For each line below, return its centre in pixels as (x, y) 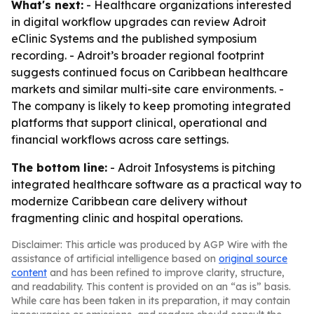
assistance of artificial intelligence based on (115, 259)
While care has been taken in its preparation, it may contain (151, 301)
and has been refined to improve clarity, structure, (166, 273)
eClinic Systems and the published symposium (134, 39)
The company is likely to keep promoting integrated (151, 106)
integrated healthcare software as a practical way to (156, 184)
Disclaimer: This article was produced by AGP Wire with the (149, 245)
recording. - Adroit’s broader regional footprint (138, 55)
